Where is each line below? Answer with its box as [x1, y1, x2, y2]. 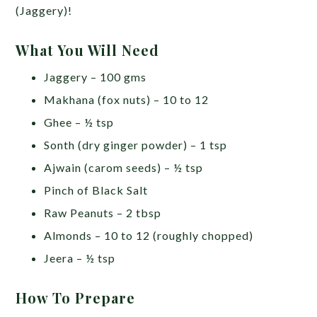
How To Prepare [16, 287, 140, 307]
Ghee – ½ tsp [44, 115, 117, 129]
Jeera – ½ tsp [44, 250, 116, 265]
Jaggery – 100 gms [44, 69, 150, 83]
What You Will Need [16, 40, 164, 59]
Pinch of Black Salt [44, 183, 151, 197]
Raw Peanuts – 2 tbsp [44, 205, 165, 219]
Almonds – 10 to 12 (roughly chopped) [44, 228, 257, 242]
